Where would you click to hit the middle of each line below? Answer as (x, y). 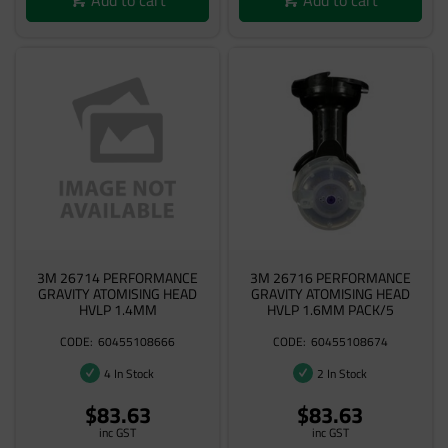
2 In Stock (342, 373)
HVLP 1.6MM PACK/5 (330, 309)
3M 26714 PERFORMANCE (118, 277)
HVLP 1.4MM (117, 309)
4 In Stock (129, 373)
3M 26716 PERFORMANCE (330, 277)
